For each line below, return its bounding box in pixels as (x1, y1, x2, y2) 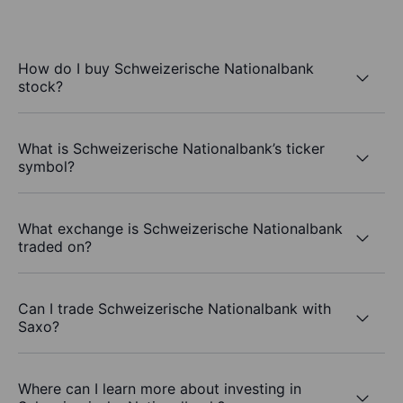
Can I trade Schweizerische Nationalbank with (18, 300, 331, 318)
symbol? (18, 157, 75, 176)
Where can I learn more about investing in (18, 380, 301, 399)
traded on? (18, 237, 92, 256)
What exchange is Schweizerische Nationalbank (18, 219, 343, 238)
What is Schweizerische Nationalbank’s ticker (18, 139, 325, 158)
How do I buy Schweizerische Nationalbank (18, 59, 314, 78)
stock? (18, 77, 63, 96)
